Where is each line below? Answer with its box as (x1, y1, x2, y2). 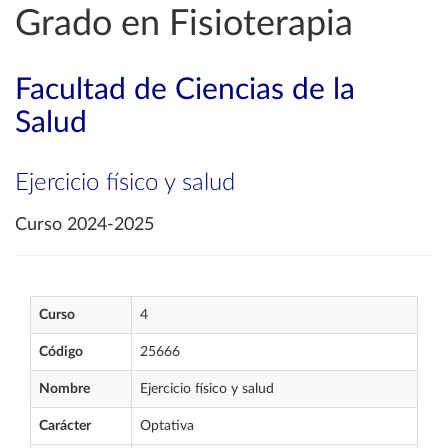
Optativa (140, 419, 194, 433)
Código (39, 345, 83, 359)
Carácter (39, 419, 91, 433)
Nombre (39, 382, 90, 396)
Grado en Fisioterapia (15, 6, 353, 42)
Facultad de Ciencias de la (15, 75, 355, 105)
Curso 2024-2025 (15, 216, 154, 234)
